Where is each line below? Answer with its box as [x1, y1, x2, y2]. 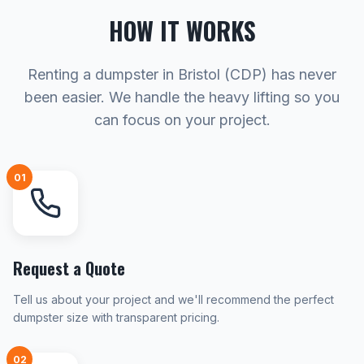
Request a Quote [13, 256, 125, 280]
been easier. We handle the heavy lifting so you [24, 89, 340, 106]
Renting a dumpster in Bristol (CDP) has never [28, 66, 336, 83]
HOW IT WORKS [108, 12, 256, 49]
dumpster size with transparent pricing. [13, 310, 219, 324]
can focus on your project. [93, 111, 271, 128]
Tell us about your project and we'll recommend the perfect [13, 292, 334, 306]
